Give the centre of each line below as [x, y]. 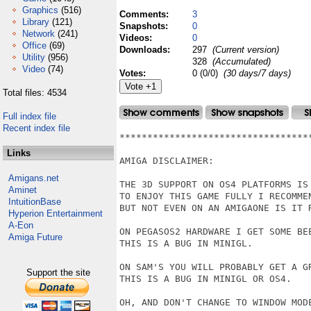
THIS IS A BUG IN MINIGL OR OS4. [205, 279]
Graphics [40, 10]
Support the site [58, 272]
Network [39, 34]
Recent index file [36, 128]
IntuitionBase [35, 202]
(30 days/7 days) [257, 73]
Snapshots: [145, 26]
